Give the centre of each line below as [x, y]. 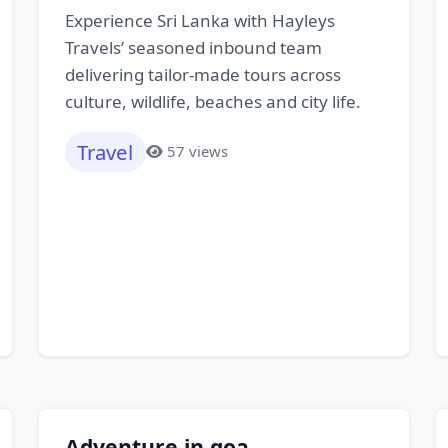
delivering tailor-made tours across [202, 74]
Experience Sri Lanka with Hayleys [199, 20]
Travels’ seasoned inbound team [193, 47]
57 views [198, 151]
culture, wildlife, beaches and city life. [212, 101]
